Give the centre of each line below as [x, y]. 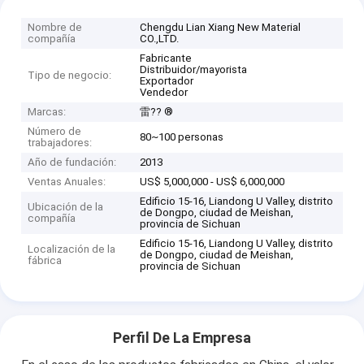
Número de [55, 131]
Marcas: [47, 111]
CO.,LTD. [160, 38]
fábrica [45, 260]
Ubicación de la [66, 206]
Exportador [167, 80]
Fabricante [166, 58]
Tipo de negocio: [70, 75]
